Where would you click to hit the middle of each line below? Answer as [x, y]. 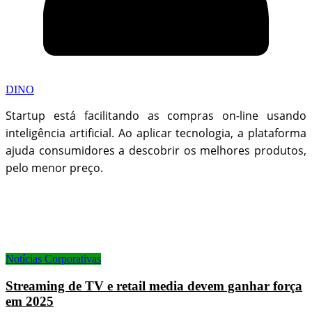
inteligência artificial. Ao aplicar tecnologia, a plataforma [156, 133]
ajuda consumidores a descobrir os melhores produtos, [156, 150]
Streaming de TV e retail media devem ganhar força [154, 286]
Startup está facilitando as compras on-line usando [156, 115]
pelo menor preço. [54, 167]
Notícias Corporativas [53, 258]
